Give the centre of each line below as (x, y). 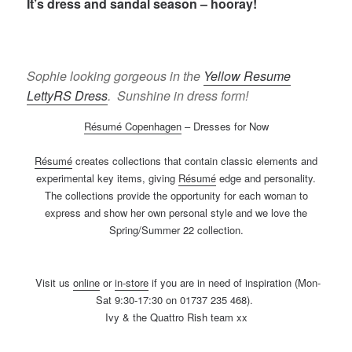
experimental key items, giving (107, 178)
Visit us (52, 283)
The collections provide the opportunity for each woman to (176, 196)
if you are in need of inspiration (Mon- (234, 283)
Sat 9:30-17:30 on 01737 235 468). (176, 300)
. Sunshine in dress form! (178, 95)
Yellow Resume (247, 75)
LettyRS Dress (68, 95)
